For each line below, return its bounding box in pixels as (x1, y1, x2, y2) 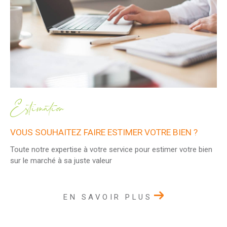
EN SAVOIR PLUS (63, 193, 153, 202)
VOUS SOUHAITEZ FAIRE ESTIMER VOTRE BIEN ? (10, 127, 198, 137)
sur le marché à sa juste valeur (10, 156, 112, 166)
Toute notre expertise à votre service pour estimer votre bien (10, 145, 212, 155)
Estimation (10, 96, 64, 123)
